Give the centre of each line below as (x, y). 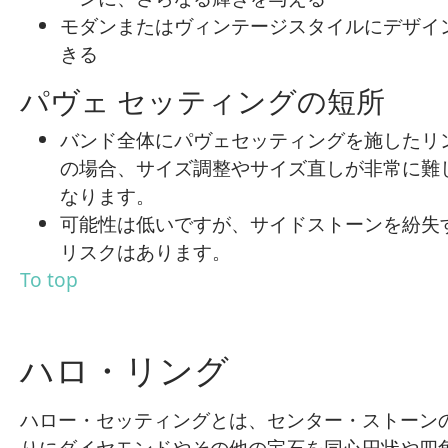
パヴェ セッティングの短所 (202, 100)
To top (49, 279)
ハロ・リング (124, 370)
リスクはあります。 (145, 251)
